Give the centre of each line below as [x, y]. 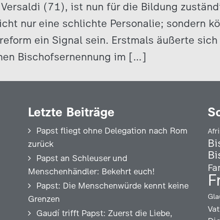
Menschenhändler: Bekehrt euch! [91, 171]
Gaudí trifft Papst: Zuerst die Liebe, [104, 213]
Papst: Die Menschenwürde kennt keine [112, 186]
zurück [41, 144]
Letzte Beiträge [71, 112]
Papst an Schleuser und [82, 158]
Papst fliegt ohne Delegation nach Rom [112, 131]
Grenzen [44, 199]
